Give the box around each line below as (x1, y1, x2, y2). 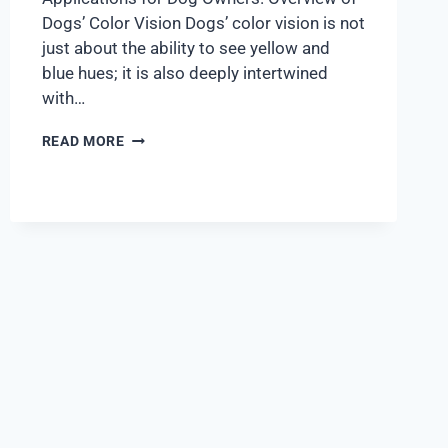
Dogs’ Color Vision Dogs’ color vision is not (41, 13, 365, 34)
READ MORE (41, 133, 125, 150)
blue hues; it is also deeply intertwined (41, 63, 328, 84)
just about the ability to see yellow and (41, 38, 330, 59)
